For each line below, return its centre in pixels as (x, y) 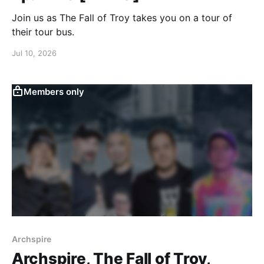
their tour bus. (43, 32)
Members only (54, 91)
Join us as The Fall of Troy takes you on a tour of (122, 17)
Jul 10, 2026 (34, 53)
